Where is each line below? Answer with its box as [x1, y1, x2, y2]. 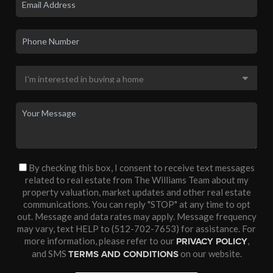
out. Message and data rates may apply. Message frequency [16, 210, 257, 222]
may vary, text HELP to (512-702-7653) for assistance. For [17, 222, 256, 234]
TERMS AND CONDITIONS [68, 248, 179, 260]
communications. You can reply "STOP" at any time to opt [23, 198, 250, 210]
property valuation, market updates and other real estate [22, 186, 251, 197]
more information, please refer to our [24, 235, 176, 246]
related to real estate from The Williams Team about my [24, 174, 249, 185]
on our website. [178, 247, 242, 259]
